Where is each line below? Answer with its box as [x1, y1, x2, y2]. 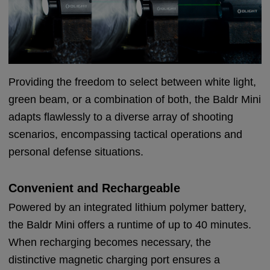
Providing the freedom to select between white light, [8, 75, 257, 88]
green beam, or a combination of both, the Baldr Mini [8, 93, 262, 105]
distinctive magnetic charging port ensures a [8, 253, 221, 266]
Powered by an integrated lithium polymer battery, [8, 201, 247, 213]
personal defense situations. [8, 145, 144, 158]
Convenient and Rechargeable [8, 181, 181, 195]
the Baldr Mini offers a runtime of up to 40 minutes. [8, 218, 252, 231]
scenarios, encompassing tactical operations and [8, 128, 243, 140]
